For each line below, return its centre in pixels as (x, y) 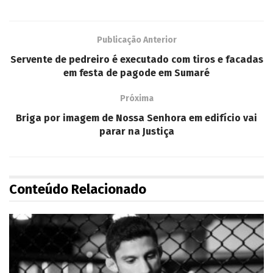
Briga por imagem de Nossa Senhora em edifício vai (136, 118)
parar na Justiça (136, 131)
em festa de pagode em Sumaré (136, 73)
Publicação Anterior (136, 40)
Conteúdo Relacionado (78, 189)
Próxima (136, 98)
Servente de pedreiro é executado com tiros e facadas (136, 59)
